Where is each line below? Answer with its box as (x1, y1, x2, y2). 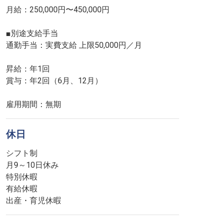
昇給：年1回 (6, 64, 50, 74)
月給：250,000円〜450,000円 (6, 5, 110, 14)
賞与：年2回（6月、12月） (6, 76, 103, 85)
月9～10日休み (6, 160, 59, 170)
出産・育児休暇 (6, 196, 61, 205)
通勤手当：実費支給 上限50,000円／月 (6, 40, 142, 50)
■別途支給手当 (6, 29, 58, 38)
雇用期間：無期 (6, 100, 61, 109)
